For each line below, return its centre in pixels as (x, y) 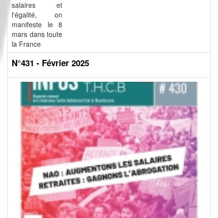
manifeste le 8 (37, 25)
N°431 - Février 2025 (50, 63)
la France (26, 44)
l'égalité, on (37, 15)
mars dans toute (37, 34)
